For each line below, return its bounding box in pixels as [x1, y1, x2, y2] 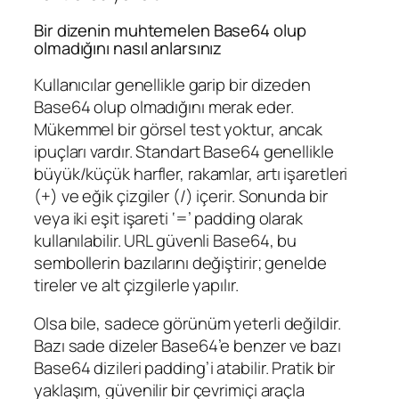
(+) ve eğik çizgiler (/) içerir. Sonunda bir [34, 183, 328, 208]
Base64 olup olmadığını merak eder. [34, 94, 294, 118]
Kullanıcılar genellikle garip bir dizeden [34, 72, 311, 96]
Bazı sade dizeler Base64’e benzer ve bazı [34, 334, 341, 358]
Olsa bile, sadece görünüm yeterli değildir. [34, 312, 341, 336]
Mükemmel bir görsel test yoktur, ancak [34, 117, 323, 141]
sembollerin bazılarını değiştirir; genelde [34, 250, 327, 274]
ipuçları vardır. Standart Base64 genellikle [34, 139, 334, 163]
